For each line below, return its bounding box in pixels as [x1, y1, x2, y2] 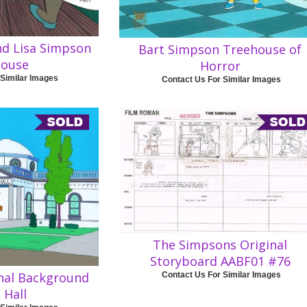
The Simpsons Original [153, 236, 288, 254]
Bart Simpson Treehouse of [138, 41, 302, 58]
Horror [199, 58, 241, 75]
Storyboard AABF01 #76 [149, 253, 291, 270]
